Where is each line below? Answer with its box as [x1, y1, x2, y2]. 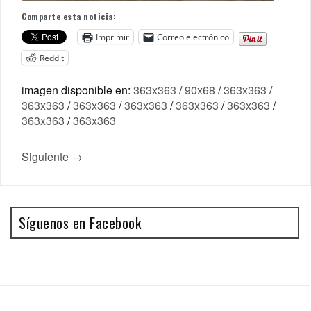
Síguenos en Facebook [19, 212, 141, 233]
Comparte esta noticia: [22, 10, 116, 22]
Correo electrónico [157, 31, 229, 43]
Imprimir [96, 31, 129, 43]
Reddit [40, 51, 64, 64]
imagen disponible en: [22, 82, 133, 98]
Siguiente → [22, 149, 83, 165]
